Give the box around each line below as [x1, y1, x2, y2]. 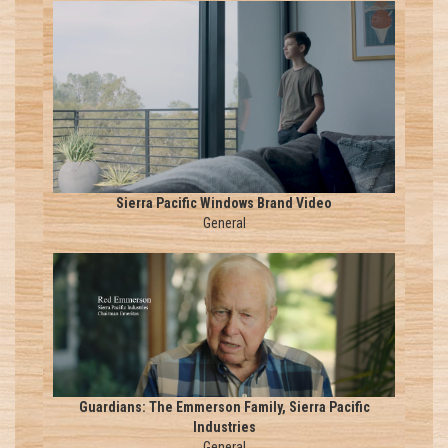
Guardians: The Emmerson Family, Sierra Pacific [78, 398, 370, 415]
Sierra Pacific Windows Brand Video [116, 195, 332, 212]
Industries [192, 418, 256, 435]
